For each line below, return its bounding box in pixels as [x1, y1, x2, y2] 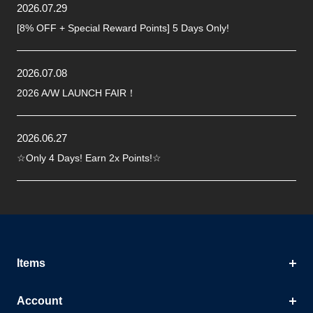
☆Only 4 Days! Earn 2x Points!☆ [17, 152, 161, 164]
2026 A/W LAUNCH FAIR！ [17, 87, 136, 99]
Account [17, 295, 62, 307]
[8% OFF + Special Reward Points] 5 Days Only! [17, 22, 229, 34]
